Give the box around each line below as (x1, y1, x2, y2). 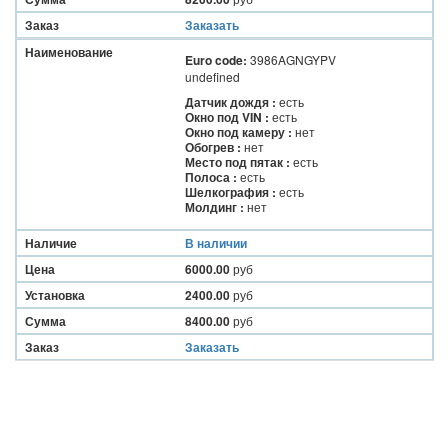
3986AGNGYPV (249, 51, 336, 68)
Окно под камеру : (184, 123, 295, 141)
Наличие (25, 234, 78, 252)
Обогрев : (184, 138, 244, 156)
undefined (184, 68, 240, 85)
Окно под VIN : (184, 108, 272, 126)
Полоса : (184, 168, 240, 186)
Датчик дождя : (184, 93, 279, 111)
